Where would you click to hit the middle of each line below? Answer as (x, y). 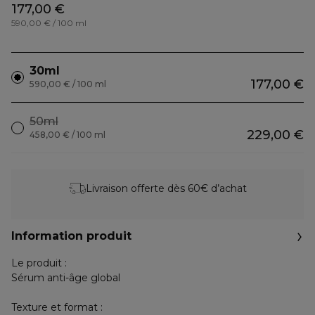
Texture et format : (57, 307)
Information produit (71, 236)
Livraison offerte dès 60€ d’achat (166, 188)
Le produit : (39, 263)
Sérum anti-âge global (66, 278)
